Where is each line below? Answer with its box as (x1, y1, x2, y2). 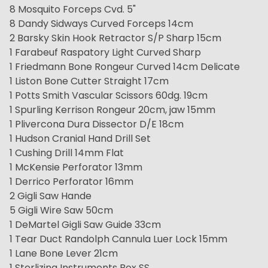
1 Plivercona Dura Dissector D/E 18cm (10, 117, 184, 131)
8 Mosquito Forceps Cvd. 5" (10, 2, 136, 16)
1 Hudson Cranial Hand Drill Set (10, 131, 151, 145)
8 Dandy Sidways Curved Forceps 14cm (10, 16, 193, 31)
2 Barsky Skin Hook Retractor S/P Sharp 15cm (10, 31, 221, 45)
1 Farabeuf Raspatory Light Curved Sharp (10, 45, 201, 59)
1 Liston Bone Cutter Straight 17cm (10, 74, 169, 88)
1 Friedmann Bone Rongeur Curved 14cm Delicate (10, 59, 240, 74)
